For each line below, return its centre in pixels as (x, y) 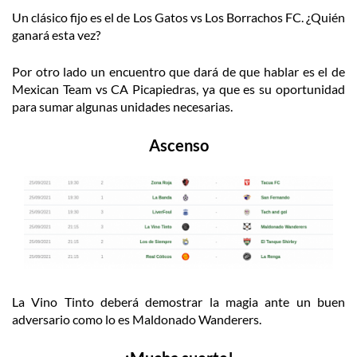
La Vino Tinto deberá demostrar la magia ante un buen (178, 302)
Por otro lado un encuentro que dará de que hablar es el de (178, 72)
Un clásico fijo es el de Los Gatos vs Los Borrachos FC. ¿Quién (178, 18)
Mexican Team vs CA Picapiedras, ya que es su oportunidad (178, 89)
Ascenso (178, 145)
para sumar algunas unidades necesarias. (124, 107)
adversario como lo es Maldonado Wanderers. (138, 320)
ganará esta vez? (57, 35)
